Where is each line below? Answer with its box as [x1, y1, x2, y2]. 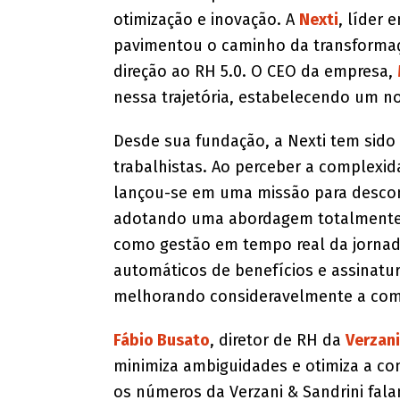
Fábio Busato [112, 330, 210, 351]
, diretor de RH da [209, 330, 346, 351]
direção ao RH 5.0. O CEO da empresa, [112, 62, 397, 82]
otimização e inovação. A [112, 10, 299, 30]
